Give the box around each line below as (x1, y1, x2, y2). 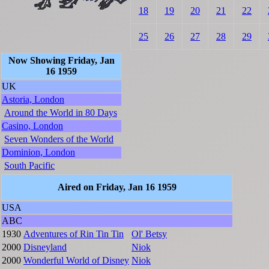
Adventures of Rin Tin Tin (23, 229, 124, 240)
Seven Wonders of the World (4, 134, 113, 145)
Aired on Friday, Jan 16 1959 (57, 182, 177, 193)
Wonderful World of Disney (23, 255, 129, 266)
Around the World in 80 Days (4, 107, 117, 118)
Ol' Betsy (131, 229, 167, 240)
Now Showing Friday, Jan (8, 55, 115, 66)
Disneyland (23, 242, 67, 253)
